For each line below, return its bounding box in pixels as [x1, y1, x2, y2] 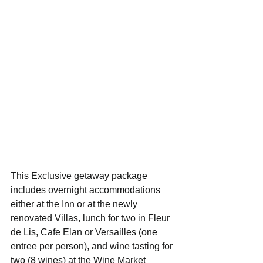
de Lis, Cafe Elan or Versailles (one [11, 227, 160, 238]
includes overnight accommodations [11, 185, 163, 195]
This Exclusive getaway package [11, 171, 150, 181]
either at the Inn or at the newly [11, 199, 140, 210]
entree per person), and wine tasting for [11, 241, 175, 252]
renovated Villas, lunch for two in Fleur [11, 213, 172, 224]
